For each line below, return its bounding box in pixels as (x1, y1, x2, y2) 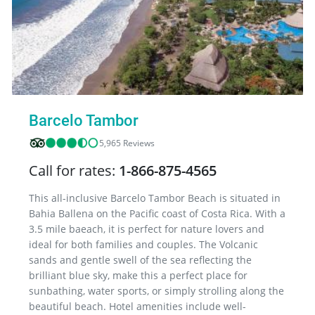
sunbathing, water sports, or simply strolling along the (29, 283, 284, 297)
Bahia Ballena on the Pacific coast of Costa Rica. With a (29, 206, 285, 220)
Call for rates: (29, 160, 119, 180)
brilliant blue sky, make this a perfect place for (29, 268, 247, 282)
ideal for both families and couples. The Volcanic (29, 237, 258, 251)
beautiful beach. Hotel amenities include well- (29, 299, 246, 313)
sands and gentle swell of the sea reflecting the (29, 252, 252, 266)
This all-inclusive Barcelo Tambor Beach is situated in (29, 191, 281, 205)
